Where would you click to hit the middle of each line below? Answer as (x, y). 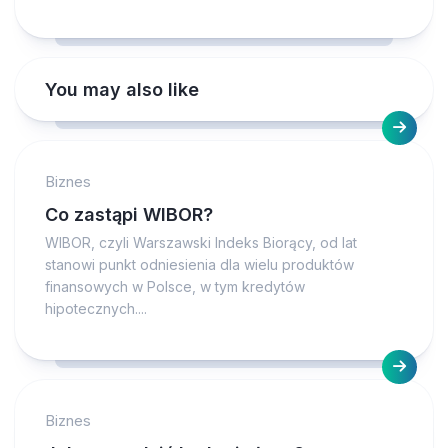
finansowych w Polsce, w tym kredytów (175, 286)
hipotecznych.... (96, 308)
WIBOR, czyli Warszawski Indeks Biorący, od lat (201, 242)
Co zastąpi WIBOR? (129, 214)
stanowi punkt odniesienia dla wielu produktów (199, 264)
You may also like (122, 89)
